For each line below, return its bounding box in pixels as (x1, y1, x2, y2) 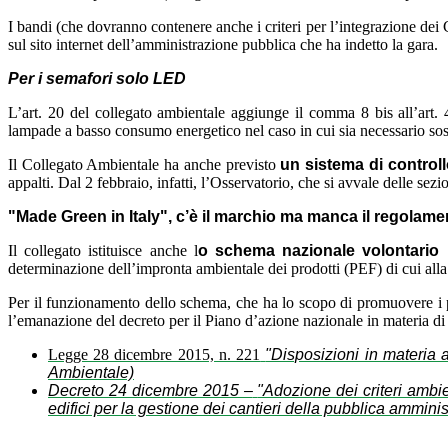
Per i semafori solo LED (8, 69, 186, 87)
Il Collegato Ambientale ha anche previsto (8, 155, 276, 173)
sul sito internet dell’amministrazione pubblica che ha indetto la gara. (8, 35, 438, 53)
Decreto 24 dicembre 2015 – (48, 381, 253, 399)
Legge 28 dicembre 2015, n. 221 (48, 345, 261, 363)
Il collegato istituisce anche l (8, 241, 198, 259)
